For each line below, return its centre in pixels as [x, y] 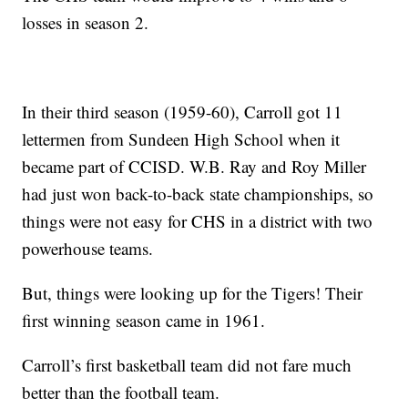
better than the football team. [121, 393]
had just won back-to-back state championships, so [198, 194]
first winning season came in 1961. [144, 321]
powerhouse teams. [88, 249]
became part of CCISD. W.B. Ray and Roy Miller [194, 167]
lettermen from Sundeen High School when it [181, 139]
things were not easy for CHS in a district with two [198, 221]
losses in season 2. [86, 23]
